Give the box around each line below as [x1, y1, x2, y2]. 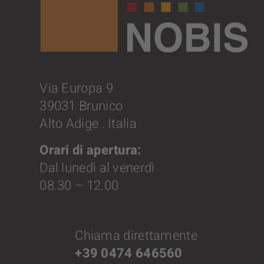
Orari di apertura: [39, 140, 141, 160]
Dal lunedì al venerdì [39, 158, 155, 177]
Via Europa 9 [39, 78, 120, 98]
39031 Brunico [39, 96, 123, 115]
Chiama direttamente [75, 226, 197, 245]
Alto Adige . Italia [39, 114, 137, 133]
